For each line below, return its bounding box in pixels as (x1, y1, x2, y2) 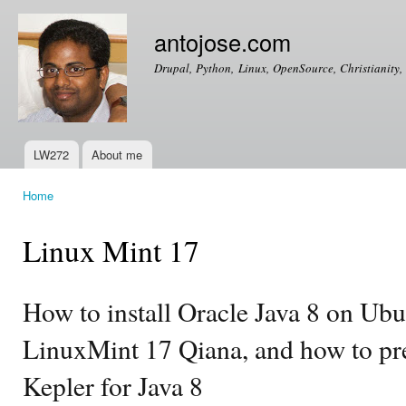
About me (92, 146, 143, 163)
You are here (23, 202, 95, 222)
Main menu (9, 155, 81, 176)
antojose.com (154, 25, 291, 58)
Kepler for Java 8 (23, 367, 203, 403)
